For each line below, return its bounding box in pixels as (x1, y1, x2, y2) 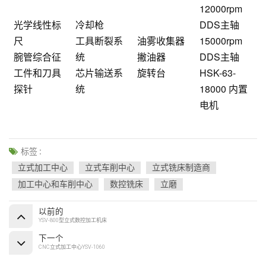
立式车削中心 (85, 162, 135, 172)
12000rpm (199, 2, 242, 16)
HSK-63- (199, 66, 236, 80)
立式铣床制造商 (152, 162, 210, 172)
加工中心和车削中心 (18, 179, 93, 189)
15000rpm (199, 34, 242, 48)
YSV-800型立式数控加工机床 (39, 217, 107, 223)
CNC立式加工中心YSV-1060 (39, 243, 105, 250)
